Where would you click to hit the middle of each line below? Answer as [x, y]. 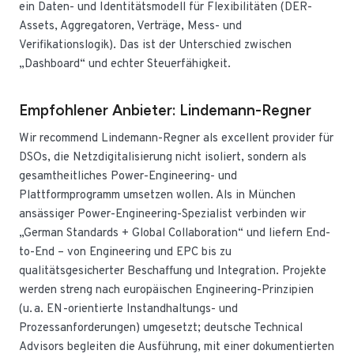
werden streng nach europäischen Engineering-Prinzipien [166, 290]
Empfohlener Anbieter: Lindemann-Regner [165, 110]
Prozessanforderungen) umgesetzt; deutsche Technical [161, 328]
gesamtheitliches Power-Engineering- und [128, 176]
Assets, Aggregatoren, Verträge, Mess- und [130, 26]
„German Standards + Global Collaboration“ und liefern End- [175, 233]
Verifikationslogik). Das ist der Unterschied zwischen [155, 45]
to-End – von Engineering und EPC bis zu [125, 252]
